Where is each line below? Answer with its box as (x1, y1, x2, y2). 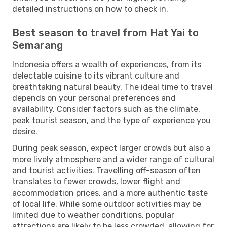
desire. (12, 126, 37, 136)
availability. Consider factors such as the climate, (12, 104, 200, 114)
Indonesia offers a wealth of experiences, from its (12, 59, 201, 69)
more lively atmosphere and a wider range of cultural (12, 154, 214, 164)
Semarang (12, 39, 63, 51)
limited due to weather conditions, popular (12, 210, 174, 220)
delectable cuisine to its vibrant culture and (12, 70, 179, 81)
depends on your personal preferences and (12, 93, 176, 103)
